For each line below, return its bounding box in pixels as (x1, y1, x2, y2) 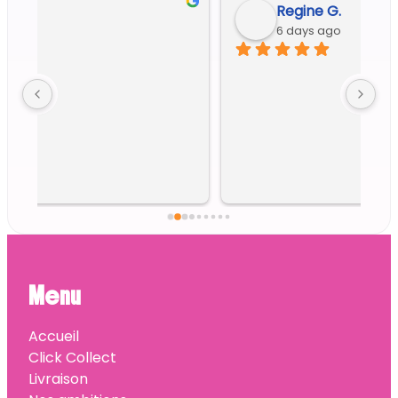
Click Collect (28, 347, 116, 369)
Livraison (28, 369, 88, 390)
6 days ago (99, 21, 163, 39)
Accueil (28, 326, 79, 347)
